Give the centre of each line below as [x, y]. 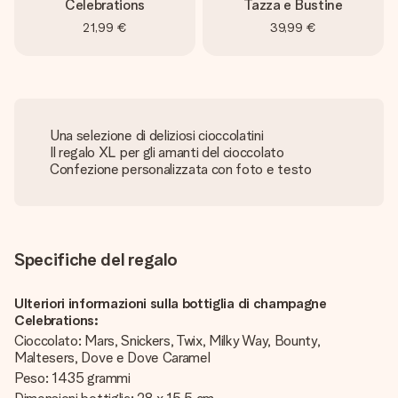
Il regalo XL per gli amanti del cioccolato [167, 152]
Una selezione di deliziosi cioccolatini [157, 135]
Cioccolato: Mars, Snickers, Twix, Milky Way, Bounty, [167, 341]
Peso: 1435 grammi [74, 378]
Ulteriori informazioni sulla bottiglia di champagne [171, 303]
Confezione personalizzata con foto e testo [181, 169]
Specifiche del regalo [96, 259]
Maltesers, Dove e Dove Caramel [112, 358]
